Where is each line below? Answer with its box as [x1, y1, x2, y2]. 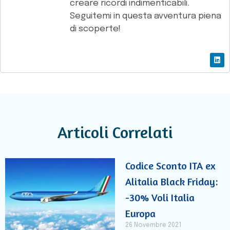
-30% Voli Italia [125, 190, 195, 204]
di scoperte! [70, 25, 121, 34]
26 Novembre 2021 [125, 222, 181, 228]
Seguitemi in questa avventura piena [70, 12, 221, 21]
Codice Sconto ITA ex [125, 159, 216, 172]
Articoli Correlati [57, 122, 172, 142]
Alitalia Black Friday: [125, 175, 218, 188]
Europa [125, 206, 156, 220]
